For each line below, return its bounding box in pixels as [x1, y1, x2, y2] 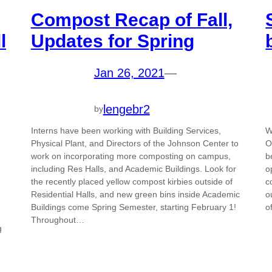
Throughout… [30, 214, 84, 225]
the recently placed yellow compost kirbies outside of [30, 176, 233, 186]
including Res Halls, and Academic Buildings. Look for [30, 163, 236, 174]
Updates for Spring [30, 30, 194, 51]
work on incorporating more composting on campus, [30, 151, 231, 161]
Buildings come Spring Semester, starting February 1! [30, 202, 236, 212]
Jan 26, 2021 [93, 66, 165, 80]
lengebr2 [103, 102, 150, 116]
